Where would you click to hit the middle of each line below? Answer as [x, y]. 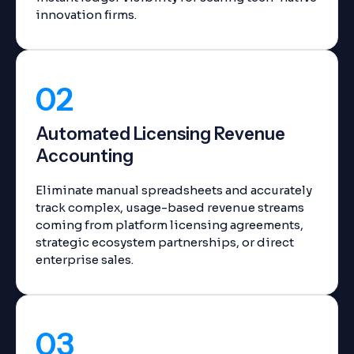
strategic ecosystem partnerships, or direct [165, 242]
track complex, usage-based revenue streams [170, 207]
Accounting [85, 156]
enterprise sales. [85, 260]
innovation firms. [86, 15]
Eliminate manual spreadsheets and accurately [174, 190]
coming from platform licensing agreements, [169, 225]
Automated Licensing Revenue [160, 134]
